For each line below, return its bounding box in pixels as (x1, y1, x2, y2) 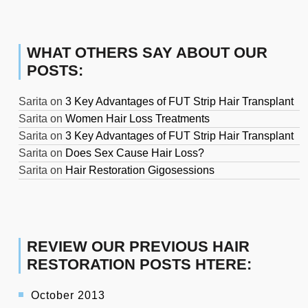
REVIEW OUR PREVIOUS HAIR (27, 238, 250, 256)
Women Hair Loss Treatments (65, 113, 210, 125)
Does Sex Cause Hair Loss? (65, 147, 204, 159)
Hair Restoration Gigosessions (65, 164, 214, 177)
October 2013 (31, 289, 105, 302)
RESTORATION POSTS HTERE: (27, 256, 252, 274)
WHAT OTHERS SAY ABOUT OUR (27, 44, 267, 62)
